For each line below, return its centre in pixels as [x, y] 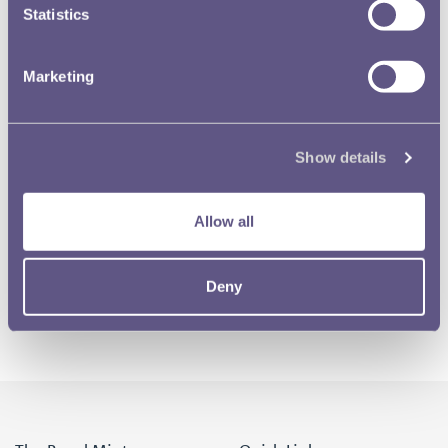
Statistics [56, 14]
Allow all [224, 221]
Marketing [58, 76]
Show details [341, 157]
